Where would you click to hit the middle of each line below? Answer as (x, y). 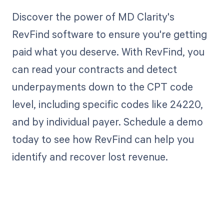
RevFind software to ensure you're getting (109, 34)
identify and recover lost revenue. (90, 156)
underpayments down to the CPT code (102, 86)
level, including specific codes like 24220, (107, 104)
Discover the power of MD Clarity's (93, 16)
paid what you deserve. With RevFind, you (108, 51)
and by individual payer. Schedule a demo (107, 121)
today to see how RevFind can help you (103, 139)
